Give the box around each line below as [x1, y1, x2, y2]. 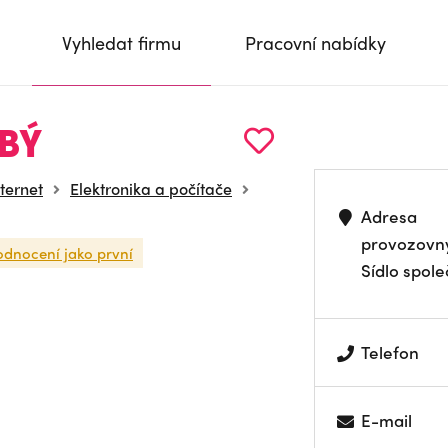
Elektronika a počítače [70, 177, 232, 200]
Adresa [361, 204, 418, 228]
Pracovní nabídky [245, 30, 386, 55]
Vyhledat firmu [62, 30, 181, 55]
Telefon [361, 340, 420, 364]
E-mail [361, 408, 413, 432]
